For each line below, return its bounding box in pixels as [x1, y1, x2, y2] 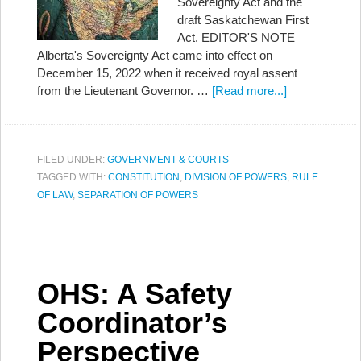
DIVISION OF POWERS [185, 172, 287, 183]
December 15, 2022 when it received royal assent [37, 66, 297, 80]
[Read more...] [212, 84, 287, 98]
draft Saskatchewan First [177, 13, 309, 27]
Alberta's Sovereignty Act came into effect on [37, 48, 272, 62]
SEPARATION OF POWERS [77, 189, 198, 201]
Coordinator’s [37, 306, 227, 339]
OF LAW [37, 189, 73, 201]
